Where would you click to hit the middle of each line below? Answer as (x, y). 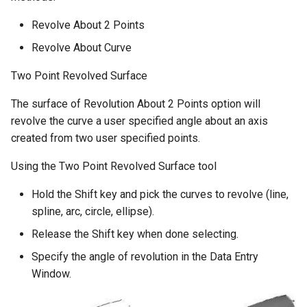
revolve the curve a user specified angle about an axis (139, 121)
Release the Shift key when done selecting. (135, 234)
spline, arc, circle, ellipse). (93, 211)
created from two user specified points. (106, 138)
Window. (51, 273)
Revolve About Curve (82, 47)
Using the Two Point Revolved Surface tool (114, 166)
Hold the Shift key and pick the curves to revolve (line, (160, 194)
